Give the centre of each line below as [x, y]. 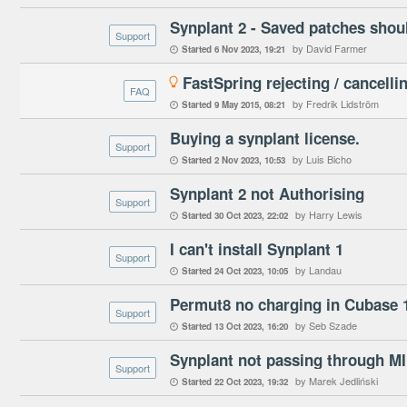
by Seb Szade [326, 325]
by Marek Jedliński [337, 381]
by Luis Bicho [322, 159]
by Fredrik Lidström [336, 104]
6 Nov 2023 [237, 49]
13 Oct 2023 [238, 326]
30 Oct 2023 [238, 215]
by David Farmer [330, 48]
